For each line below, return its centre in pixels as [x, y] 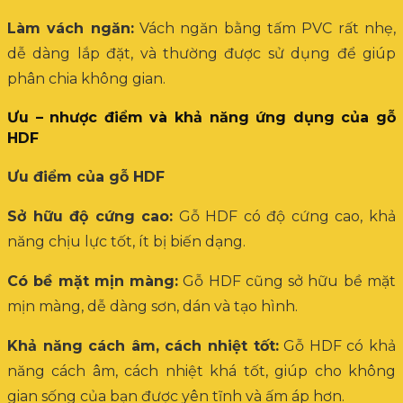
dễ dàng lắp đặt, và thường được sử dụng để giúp [201, 54]
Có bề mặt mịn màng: [93, 281]
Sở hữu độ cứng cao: [90, 216]
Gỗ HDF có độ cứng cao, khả [285, 216]
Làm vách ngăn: [71, 28]
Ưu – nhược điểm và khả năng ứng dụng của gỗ [201, 117]
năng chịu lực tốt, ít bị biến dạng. [126, 241]
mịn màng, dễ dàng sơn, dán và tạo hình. [152, 306]
